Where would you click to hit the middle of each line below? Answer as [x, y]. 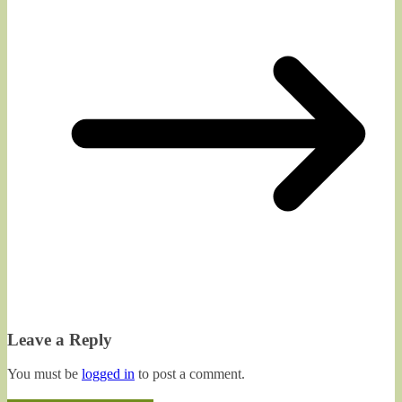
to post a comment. [190, 374]
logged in [108, 374]
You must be [44, 374]
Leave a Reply [60, 339]
